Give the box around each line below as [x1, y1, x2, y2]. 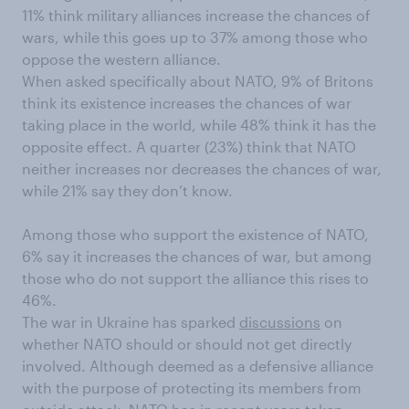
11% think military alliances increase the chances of [22, 6, 371, 25]
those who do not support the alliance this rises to [22, 269, 369, 288]
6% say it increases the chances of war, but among [22, 247, 372, 266]
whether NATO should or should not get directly [22, 335, 351, 353]
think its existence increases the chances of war [22, 94, 351, 112]
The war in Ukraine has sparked [22, 313, 239, 331]
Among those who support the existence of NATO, [22, 225, 369, 244]
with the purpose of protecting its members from [22, 379, 362, 397]
